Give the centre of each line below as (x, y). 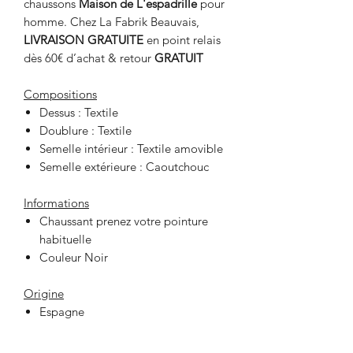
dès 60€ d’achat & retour (89, 58)
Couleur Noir (74, 258)
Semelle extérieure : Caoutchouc (124, 167)
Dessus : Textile (79, 113)
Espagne (62, 312)
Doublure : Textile (85, 131)
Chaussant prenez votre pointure (124, 221)
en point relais (184, 40)
